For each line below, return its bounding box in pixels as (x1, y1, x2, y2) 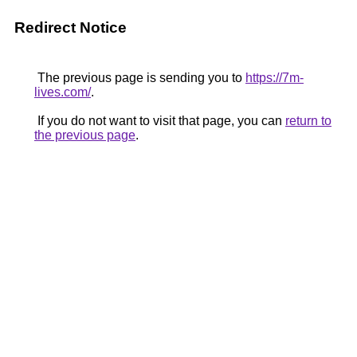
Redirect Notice (14, 19, 127, 36)
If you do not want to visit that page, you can (34, 114, 285, 127)
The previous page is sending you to (34, 71, 245, 84)
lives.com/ (34, 85, 91, 99)
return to (285, 114, 331, 127)
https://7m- (245, 71, 304, 84)
